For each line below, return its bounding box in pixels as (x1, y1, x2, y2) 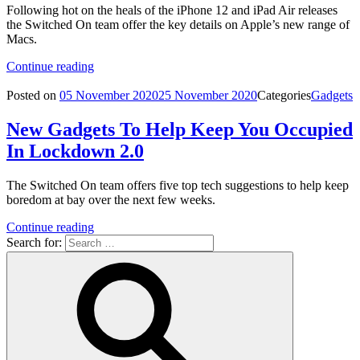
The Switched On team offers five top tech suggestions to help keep (6, 178, 349, 192)
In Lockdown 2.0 (6, 141, 144, 162)
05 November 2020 (59, 88, 158, 103)
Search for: (6, 235, 62, 249)
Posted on (6, 88, 56, 103)
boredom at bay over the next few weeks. (6, 193, 215, 207)
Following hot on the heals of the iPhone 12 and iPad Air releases (6, 3, 337, 18)
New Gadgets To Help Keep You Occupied (6, 119, 353, 141)
